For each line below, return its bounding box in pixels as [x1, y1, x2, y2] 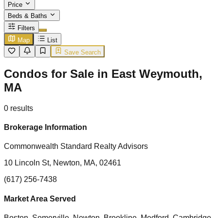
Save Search [62, 49, 101, 56]
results [10, 104, 33, 112]
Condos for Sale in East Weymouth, [4, 67, 202, 80]
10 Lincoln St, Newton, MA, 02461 [4, 159, 121, 167]
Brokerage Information [4, 123, 87, 132]
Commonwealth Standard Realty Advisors [4, 142, 148, 151]
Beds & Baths [8, 12, 49, 19]
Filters [18, 24, 35, 32]
